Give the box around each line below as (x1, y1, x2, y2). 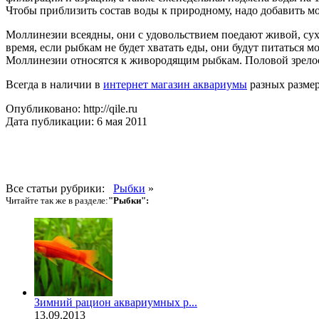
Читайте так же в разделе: (6, 194, 108, 206)
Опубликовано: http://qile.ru (6, 102, 137, 115)
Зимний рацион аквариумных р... (34, 296, 197, 308)
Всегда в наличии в (6, 78, 103, 90)
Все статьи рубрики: (6, 182, 113, 194)
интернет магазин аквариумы (103, 78, 247, 90)
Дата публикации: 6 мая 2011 (6, 115, 147, 127)
